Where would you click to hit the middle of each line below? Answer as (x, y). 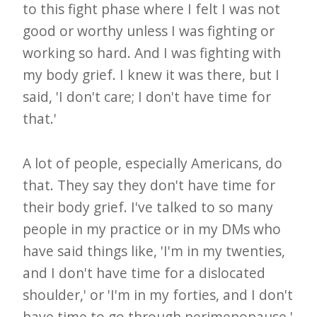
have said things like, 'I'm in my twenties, (154, 250)
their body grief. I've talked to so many (148, 207)
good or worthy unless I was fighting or (149, 30)
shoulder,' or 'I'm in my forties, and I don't (158, 294)
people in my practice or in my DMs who (152, 229)
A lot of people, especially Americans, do (153, 163)
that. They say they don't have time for (149, 185)
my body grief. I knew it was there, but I (151, 74)
